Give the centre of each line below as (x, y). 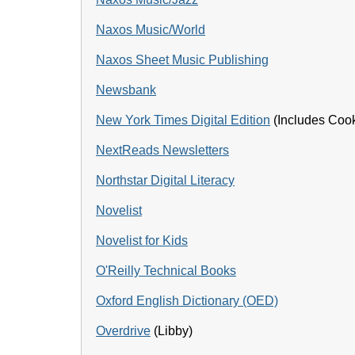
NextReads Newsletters (162, 150)
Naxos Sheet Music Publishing (182, 60)
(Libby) (172, 331)
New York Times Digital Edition (183, 120)
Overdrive (123, 331)
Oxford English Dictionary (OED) (187, 301)
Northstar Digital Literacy (165, 180)
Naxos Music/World (151, 30)
